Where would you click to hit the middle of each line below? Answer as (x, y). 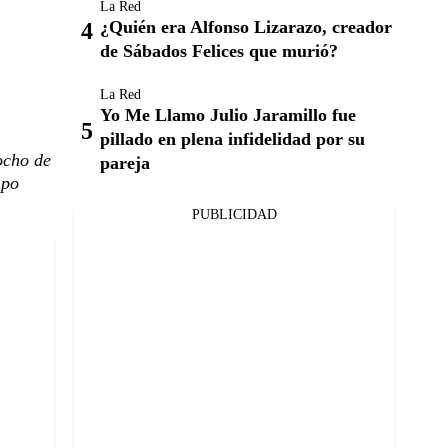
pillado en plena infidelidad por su (232, 139)
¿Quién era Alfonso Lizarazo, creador (246, 27)
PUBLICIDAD (234, 214)
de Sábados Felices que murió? (219, 51)
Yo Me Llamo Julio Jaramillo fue (228, 115)
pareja (125, 163)
